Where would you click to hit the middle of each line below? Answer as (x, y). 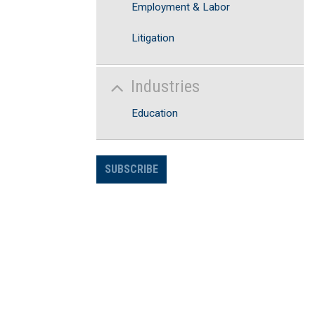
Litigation (153, 38)
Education (155, 113)
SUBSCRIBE (131, 169)
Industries (165, 86)
